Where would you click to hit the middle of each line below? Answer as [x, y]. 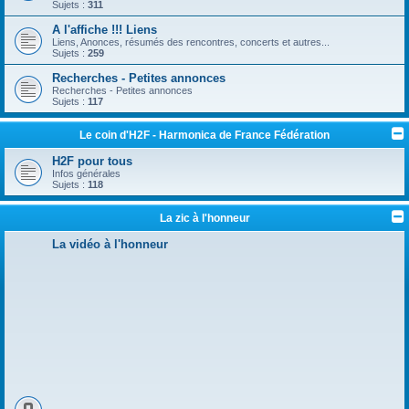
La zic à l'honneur [204, 218]
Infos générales [86, 173]
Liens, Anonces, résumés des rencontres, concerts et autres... [191, 42]
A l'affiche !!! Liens [105, 29]
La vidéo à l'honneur [110, 244]
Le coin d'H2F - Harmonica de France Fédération [204, 135]
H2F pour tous [92, 161]
